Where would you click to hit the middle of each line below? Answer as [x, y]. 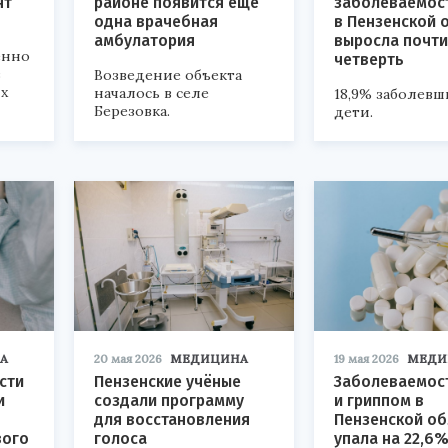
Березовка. [132, 110]
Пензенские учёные [167, 381]
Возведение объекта [168, 74]
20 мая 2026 [128, 358]
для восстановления [172, 419]
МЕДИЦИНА [209, 358]
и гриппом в [379, 400]
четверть [369, 59]
